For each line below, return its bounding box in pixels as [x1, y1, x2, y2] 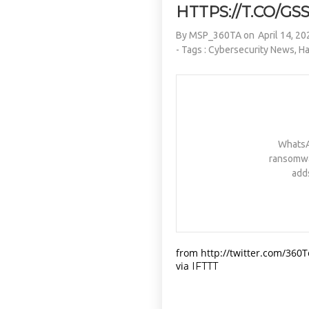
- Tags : [176, 44, 209, 55]
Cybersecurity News [208, 44, 295, 55]
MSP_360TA [189, 30, 242, 41]
